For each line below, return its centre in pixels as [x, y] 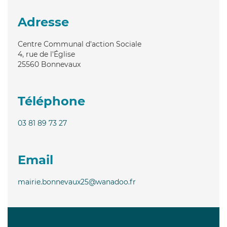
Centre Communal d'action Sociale [80, 44]
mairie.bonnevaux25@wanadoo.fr [77, 182]
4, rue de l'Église [46, 54]
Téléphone [51, 101]
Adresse [43, 22]
